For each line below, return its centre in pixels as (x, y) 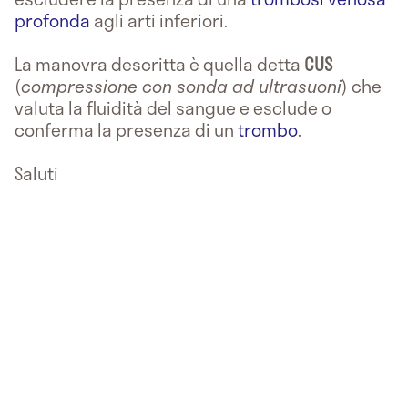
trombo (268, 129)
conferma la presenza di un (126, 129)
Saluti (36, 173)
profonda (52, 20)
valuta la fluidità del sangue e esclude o (173, 107)
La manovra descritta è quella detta (159, 64)
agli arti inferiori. (159, 20)
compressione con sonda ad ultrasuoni (181, 86)
